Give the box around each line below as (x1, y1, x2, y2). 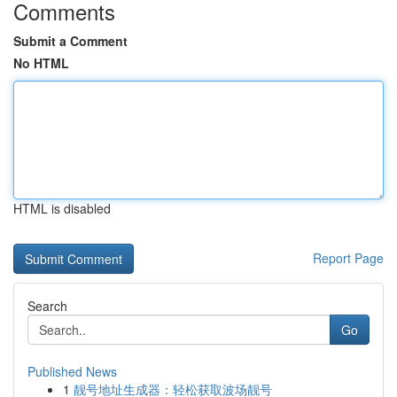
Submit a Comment (13, 32, 128, 50)
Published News (27, 362, 117, 380)
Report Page (313, 249, 384, 267)
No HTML (13, 54, 69, 72)
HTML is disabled (13, 199, 111, 217)
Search (27, 297, 67, 315)
